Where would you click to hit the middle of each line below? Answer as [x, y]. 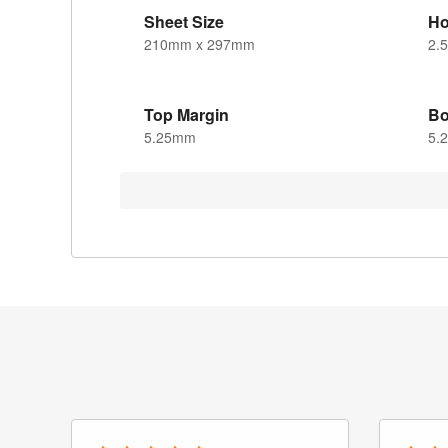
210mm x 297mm [199, 44]
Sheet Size [184, 22]
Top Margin [186, 115]
